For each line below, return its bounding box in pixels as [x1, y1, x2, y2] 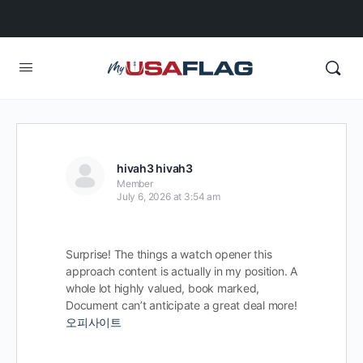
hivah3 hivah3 [117, 161, 193, 175]
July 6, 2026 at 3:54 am [117, 190, 220, 203]
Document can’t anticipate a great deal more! [66, 298, 297, 312]
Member [117, 177, 153, 190]
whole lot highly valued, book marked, [66, 281, 260, 295]
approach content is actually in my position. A [66, 264, 297, 278]
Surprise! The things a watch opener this [66, 247, 272, 261]
